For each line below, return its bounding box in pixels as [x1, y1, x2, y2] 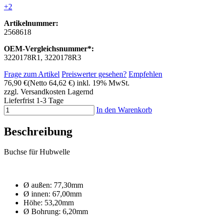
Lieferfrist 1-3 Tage [4, 96, 64, 105]
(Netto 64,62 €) [27, 78, 75, 87]
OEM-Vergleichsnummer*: [4, 44, 94, 53]
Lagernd [67, 87, 93, 96]
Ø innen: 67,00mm [23, 190, 82, 198]
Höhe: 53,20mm [23, 198, 74, 207]
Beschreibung [4, 125, 72, 138]
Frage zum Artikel [4, 69, 60, 78]
